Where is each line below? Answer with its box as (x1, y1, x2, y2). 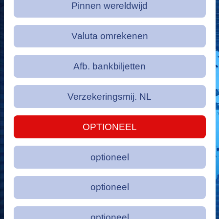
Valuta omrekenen (71, 31, 148, 42)
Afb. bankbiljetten (73, 61, 146, 71)
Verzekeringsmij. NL (67, 91, 152, 102)
